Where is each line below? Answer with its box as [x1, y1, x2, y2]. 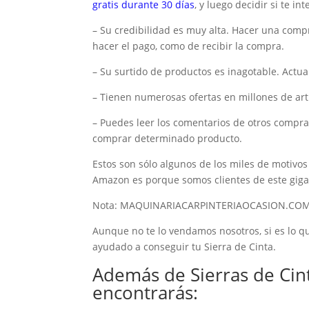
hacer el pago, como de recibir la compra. [92, 39, 285, 52]
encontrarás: [92, 279, 199, 305]
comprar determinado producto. [92, 131, 243, 145]
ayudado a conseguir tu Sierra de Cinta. [92, 239, 277, 253]
